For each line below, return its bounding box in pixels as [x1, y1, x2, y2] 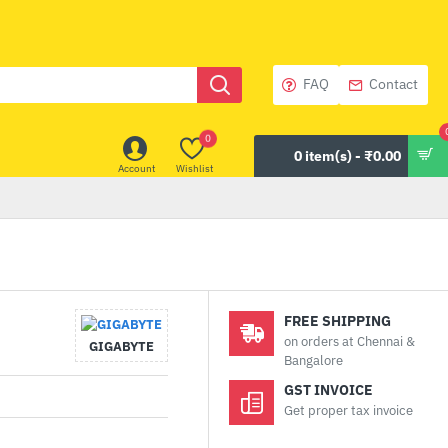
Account [118, 161, 156, 175]
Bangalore [284, 352, 343, 369]
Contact [369, 75, 418, 93]
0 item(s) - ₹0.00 [294, 146, 401, 165]
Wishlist [176, 161, 214, 175]
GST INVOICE [284, 381, 373, 399]
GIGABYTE [89, 338, 154, 355]
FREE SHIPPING [284, 312, 391, 330]
